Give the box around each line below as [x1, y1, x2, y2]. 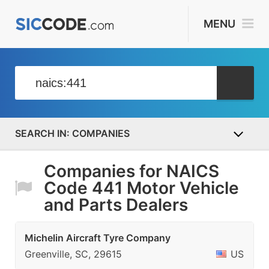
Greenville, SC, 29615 [25, 248, 122, 260]
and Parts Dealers [44, 195, 188, 215]
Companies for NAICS [44, 161, 219, 181]
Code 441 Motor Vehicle [44, 178, 239, 198]
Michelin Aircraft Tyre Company [25, 232, 171, 244]
